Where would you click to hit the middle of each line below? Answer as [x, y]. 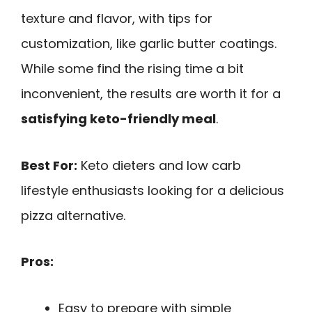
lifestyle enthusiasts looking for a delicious [153, 190]
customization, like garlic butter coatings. [149, 44]
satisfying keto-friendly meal [118, 119]
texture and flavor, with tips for [117, 19]
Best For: [49, 165]
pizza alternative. [73, 215]
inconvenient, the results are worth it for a [151, 94]
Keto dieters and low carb [159, 165]
